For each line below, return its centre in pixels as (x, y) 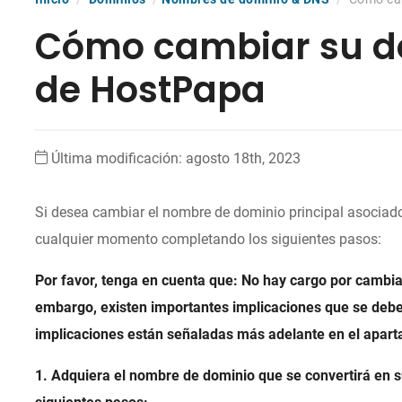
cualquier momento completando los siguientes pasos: (209, 240)
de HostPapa (151, 90)
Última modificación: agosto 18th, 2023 (176, 159)
